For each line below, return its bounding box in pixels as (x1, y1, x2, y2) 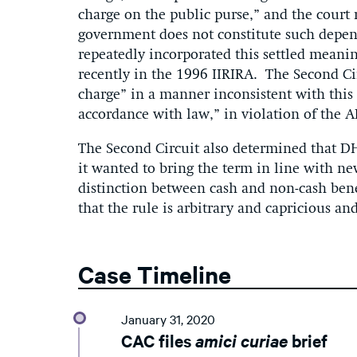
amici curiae (195, 329, 292, 352)
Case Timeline (78, 258, 231, 289)
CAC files (121, 329, 195, 352)
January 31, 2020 (121, 310, 215, 328)
